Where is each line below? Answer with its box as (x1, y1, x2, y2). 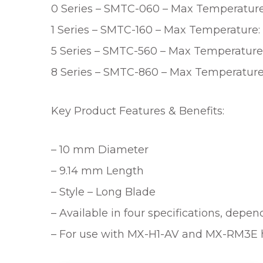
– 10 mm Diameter (51, 143, 149, 156)
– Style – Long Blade (51, 185, 156, 198)
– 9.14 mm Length (51, 164, 144, 177)
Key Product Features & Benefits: (51, 104, 224, 117)
